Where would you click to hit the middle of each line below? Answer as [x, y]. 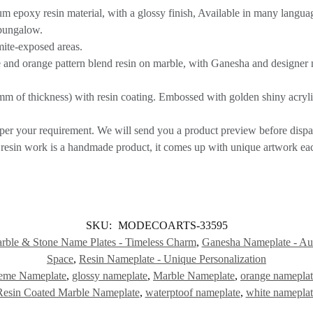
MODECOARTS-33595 [173, 226]
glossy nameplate [110, 276]
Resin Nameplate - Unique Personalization [173, 259]
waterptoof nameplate [192, 293]
